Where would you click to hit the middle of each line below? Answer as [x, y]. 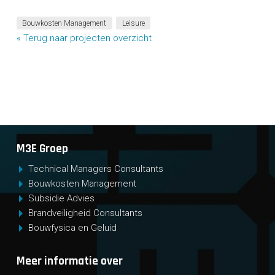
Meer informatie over [69, 261]
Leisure [133, 23]
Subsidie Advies [62, 198]
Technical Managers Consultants [96, 168]
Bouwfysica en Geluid [73, 227]
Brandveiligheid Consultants [86, 213]
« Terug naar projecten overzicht [84, 38]
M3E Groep [42, 149]
